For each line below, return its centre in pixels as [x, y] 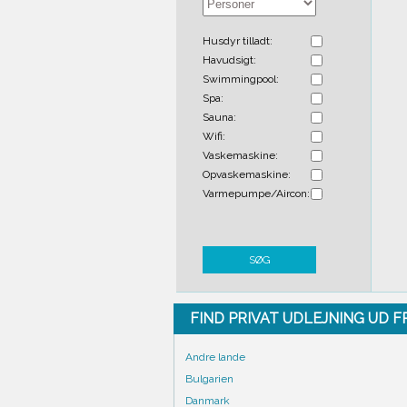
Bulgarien [209, 379]
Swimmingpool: [241, 79]
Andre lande [215, 357]
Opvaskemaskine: [247, 174]
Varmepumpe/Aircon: [256, 194]
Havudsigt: [229, 60]
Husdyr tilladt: [238, 41]
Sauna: [219, 117]
